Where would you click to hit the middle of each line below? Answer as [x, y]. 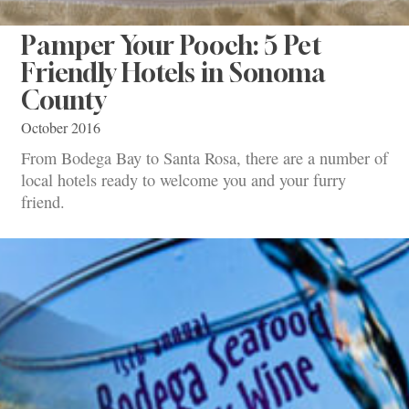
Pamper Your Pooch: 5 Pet [172, 45]
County [63, 100]
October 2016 [61, 128]
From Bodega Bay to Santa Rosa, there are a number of [204, 158]
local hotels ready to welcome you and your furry [184, 180]
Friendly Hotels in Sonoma [173, 72]
